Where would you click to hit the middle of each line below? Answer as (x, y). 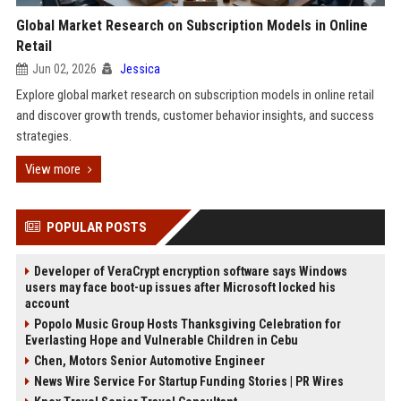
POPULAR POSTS (96, 227)
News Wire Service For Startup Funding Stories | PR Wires (188, 381)
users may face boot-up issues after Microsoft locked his (180, 287)
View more (52, 169)
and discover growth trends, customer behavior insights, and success (195, 115)
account (47, 303)
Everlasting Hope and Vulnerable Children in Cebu (161, 340)
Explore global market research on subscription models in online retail (195, 95)
